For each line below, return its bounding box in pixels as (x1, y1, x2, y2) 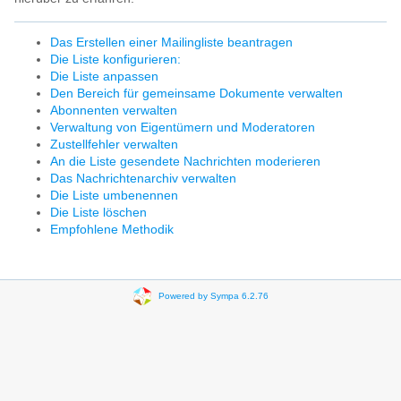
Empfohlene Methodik (50, 223, 174, 237)
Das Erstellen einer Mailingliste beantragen (50, 36, 293, 50)
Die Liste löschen (50, 206, 147, 220)
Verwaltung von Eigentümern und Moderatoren (50, 121, 315, 135)
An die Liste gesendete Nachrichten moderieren (50, 155, 320, 169)
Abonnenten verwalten (50, 104, 177, 118)
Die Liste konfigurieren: (50, 53, 181, 67)
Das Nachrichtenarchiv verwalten (50, 172, 236, 186)
